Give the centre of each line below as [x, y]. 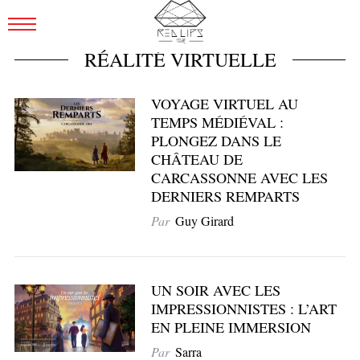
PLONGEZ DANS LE [216, 141]
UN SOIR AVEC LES [215, 290]
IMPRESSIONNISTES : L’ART [243, 309]
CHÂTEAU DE [196, 159]
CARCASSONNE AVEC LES [239, 178]
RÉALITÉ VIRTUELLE [180, 59]
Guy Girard [204, 221]
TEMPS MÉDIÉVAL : [217, 122]
